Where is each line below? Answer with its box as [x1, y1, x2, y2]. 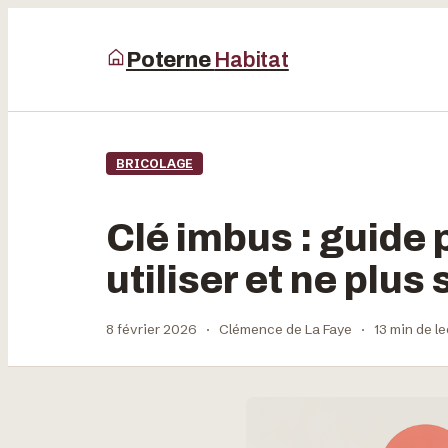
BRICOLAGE [116, 156, 193, 171]
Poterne [126, 47, 215, 72]
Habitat [214, 47, 289, 72]
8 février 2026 [106, 320, 197, 338]
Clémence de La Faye [219, 320, 352, 338]
